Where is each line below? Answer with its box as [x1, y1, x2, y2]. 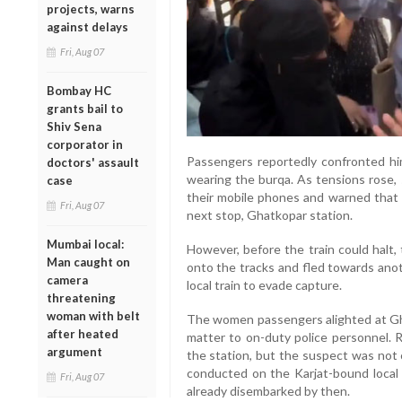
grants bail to [47, 100, 123, 116]
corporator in [47, 136, 123, 152]
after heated [47, 326, 118, 341]
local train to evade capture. [186, 276, 342, 293]
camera [47, 272, 88, 287]
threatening [47, 290, 116, 305]
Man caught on [47, 254, 130, 269]
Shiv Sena [47, 118, 101, 134]
